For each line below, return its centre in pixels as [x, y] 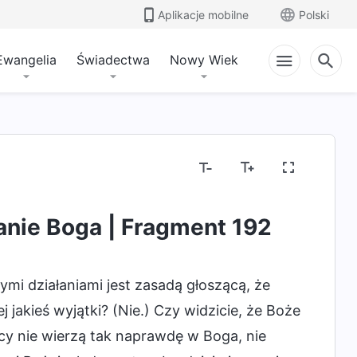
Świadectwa [113, 60]
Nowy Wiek [204, 60]
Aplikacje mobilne [203, 14]
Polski [314, 14]
